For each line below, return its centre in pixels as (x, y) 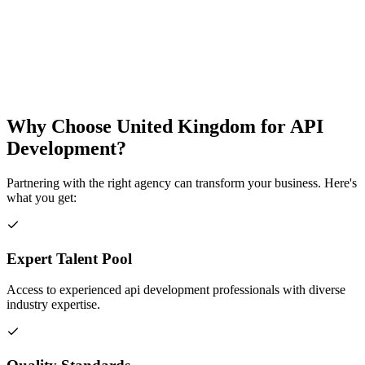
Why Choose (62, 126)
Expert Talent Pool (69, 258)
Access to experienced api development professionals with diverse (176, 290)
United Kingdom (186, 126)
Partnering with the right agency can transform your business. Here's (182, 182)
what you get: (42, 197)
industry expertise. (53, 305)
